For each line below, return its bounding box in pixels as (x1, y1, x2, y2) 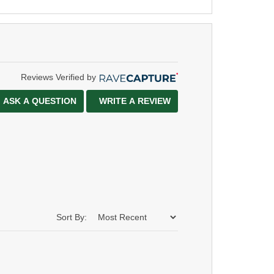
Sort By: (56, 212, 87, 222)
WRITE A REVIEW (99, 95, 171, 106)
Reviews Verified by (21, 72, 96, 82)
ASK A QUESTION (3, 95, 76, 106)
